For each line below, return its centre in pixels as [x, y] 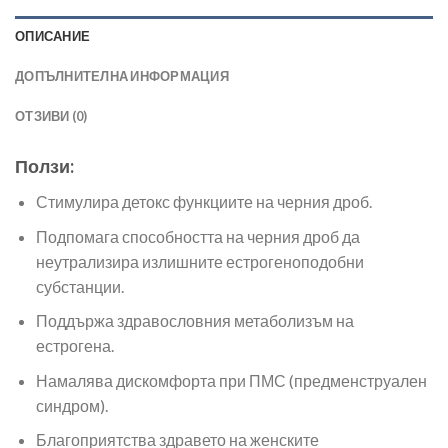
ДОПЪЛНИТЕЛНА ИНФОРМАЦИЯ [122, 76]
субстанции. [79, 286]
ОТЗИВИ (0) [51, 116]
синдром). [71, 405]
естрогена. [74, 346]
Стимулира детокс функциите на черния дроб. [203, 202]
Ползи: [44, 166]
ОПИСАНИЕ [53, 36]
